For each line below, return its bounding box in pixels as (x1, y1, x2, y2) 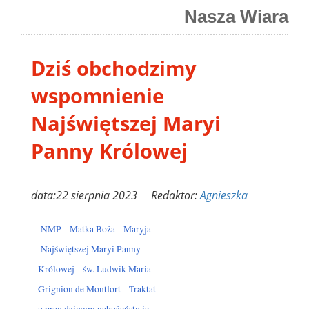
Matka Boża (70, 222, 115, 235)
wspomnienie (31, 81, 164, 109)
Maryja (123, 222, 151, 235)
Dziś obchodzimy (31, 54, 197, 81)
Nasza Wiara (184, 6, 288, 26)
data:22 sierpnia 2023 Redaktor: (31, 187, 200, 203)
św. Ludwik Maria (83, 262, 151, 275)
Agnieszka (200, 187, 248, 203)
